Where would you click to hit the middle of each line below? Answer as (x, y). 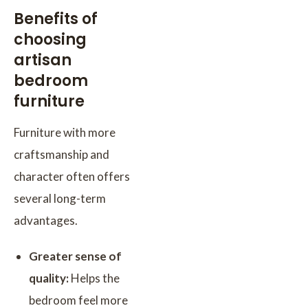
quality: (49, 278)
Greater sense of (75, 256)
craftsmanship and (62, 154)
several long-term (60, 198)
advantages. (46, 220)
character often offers (72, 176)
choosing (50, 39)
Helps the (94, 278)
